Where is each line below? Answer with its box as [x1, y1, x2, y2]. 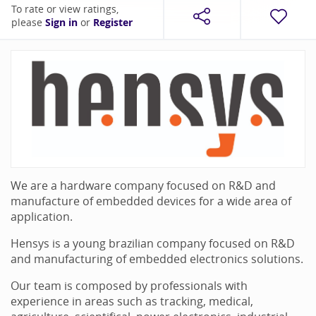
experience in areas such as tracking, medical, [11, 293, 253, 309]
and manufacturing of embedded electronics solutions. [11, 250, 303, 267]
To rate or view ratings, [11, 2, 119, 16]
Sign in [45, 16, 78, 30]
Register [93, 16, 133, 30]
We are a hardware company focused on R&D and [11, 177, 276, 193]
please [11, 16, 45, 29]
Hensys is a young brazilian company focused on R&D [11, 235, 295, 251]
